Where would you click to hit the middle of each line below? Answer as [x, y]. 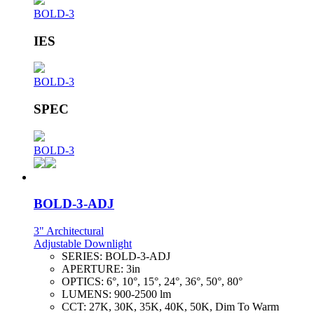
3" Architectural [69, 231]
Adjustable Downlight [83, 244]
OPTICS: [84, 282]
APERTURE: [94, 269]
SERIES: [83, 257]
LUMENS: [88, 294]
